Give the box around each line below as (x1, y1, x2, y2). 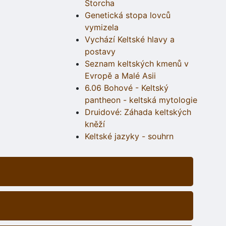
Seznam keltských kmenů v (85, 59, 189, 69)
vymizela (85, 22, 119, 33)
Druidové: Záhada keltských (85, 107, 191, 118)
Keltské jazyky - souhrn (85, 131, 174, 142)
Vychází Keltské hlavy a (85, 34, 175, 45)
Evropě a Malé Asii (85, 71, 156, 81)
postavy (85, 46, 116, 57)
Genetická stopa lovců (85, 10, 171, 21)
